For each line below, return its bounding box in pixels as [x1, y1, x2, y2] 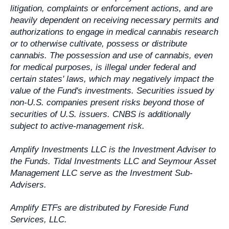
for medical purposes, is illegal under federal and [10, 62, 196, 73]
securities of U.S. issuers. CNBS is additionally [10, 109, 191, 120]
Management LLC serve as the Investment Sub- [10, 168, 193, 178]
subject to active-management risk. [10, 121, 145, 131]
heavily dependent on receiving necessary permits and [10, 15, 219, 26]
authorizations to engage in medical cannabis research [10, 27, 219, 37]
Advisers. [10, 179, 47, 190]
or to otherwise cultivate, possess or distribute [10, 39, 188, 49]
